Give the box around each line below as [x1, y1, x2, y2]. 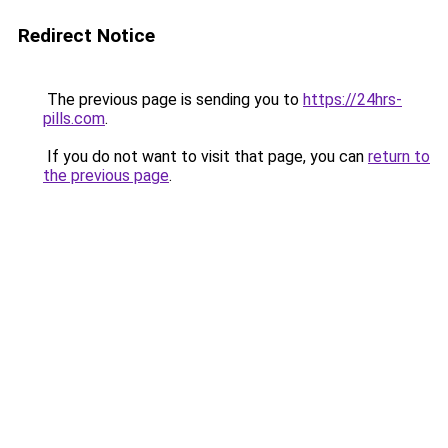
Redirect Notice [18, 24, 155, 47]
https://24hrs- [303, 90, 402, 109]
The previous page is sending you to [43, 90, 303, 109]
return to [368, 147, 430, 166]
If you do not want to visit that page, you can [43, 147, 368, 166]
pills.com [43, 109, 105, 128]
